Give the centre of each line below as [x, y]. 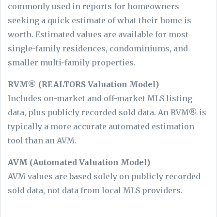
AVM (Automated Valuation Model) [79, 163]
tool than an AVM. [42, 141]
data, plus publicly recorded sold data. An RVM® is [107, 113]
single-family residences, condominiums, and [98, 49]
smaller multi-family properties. [72, 63]
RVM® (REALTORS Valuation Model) [83, 85]
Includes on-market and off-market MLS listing [100, 99]
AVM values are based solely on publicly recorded [104, 177]
